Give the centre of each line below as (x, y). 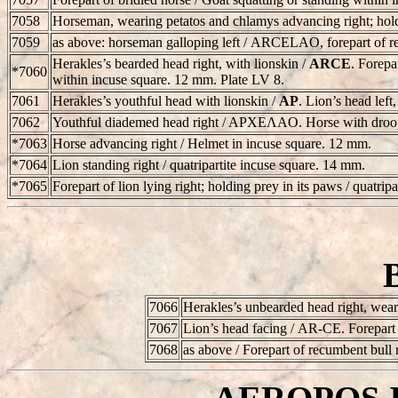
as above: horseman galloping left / (151, 42)
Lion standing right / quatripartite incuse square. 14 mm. (209, 164)
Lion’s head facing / (240, 328)
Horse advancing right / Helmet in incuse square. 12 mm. (212, 143)
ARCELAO (285, 42)
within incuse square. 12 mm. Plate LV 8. (168, 79)
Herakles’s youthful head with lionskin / (166, 100)
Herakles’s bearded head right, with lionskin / (181, 63)
